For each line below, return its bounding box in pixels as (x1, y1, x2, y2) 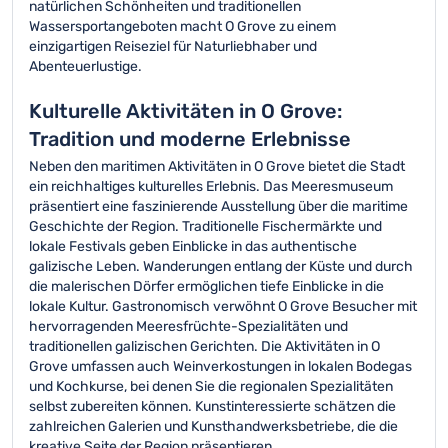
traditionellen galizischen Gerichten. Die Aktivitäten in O (29, 338, 380, 355)
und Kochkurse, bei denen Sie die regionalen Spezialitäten (29, 378, 393, 395)
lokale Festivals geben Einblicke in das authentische (29, 238, 357, 255)
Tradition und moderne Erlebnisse (29, 127, 351, 151)
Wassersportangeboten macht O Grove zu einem (29, 18, 336, 35)
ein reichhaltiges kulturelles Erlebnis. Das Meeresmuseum (29, 178, 393, 195)
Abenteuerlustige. (29, 58, 142, 75)
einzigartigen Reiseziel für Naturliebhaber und (29, 38, 317, 55)
